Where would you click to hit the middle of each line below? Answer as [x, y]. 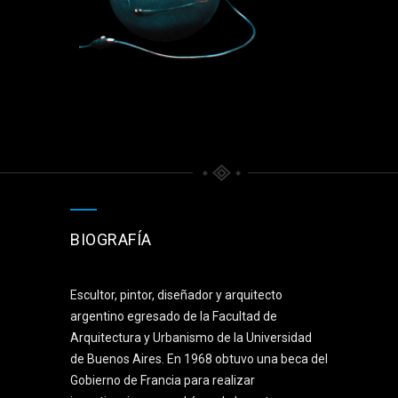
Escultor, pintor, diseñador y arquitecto [176, 295]
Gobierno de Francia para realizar [163, 380]
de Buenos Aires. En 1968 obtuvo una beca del [199, 358]
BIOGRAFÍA [111, 239]
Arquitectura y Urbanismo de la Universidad [191, 337]
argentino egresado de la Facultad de [174, 316]
